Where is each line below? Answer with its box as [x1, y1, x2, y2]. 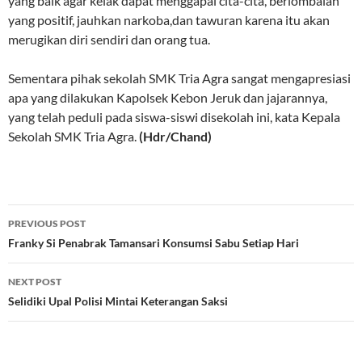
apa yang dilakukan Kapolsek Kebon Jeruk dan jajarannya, [8, 90, 327, 106]
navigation [7, 233, 107, 259]
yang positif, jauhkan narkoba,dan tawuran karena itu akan [8, 12, 330, 28]
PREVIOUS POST [8, 217, 86, 230]
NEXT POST [8, 276, 61, 288]
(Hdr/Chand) [139, 128, 212, 145]
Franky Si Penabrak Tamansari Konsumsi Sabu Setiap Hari [8, 236, 299, 250]
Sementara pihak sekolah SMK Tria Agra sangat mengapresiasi [8, 70, 351, 86]
